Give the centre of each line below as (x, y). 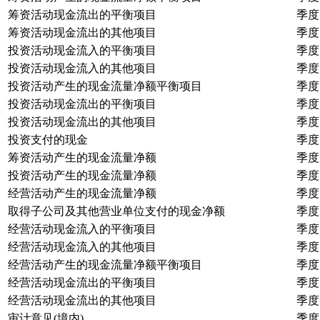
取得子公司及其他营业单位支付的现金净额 (116, 211)
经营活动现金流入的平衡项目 (82, 229)
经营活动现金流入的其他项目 (82, 246)
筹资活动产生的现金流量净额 (82, 157)
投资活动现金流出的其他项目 (82, 121)
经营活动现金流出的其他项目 (82, 300)
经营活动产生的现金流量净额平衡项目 (105, 264)
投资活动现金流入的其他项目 (82, 68)
